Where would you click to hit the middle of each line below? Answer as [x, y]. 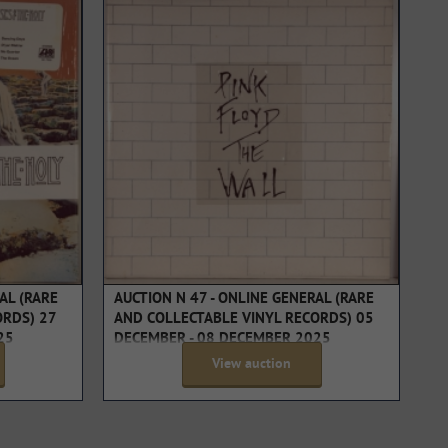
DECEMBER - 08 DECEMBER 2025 [222, 340]
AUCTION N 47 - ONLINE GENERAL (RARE [244, 300]
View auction [251, 365]
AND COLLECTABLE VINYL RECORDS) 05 [244, 320]
